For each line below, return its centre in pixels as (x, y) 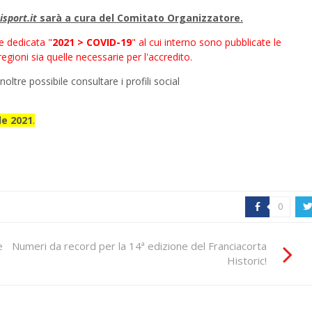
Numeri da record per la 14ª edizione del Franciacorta (139, 245)
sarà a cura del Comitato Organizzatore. (140, 17)
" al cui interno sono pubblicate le (206, 42)
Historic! (247, 260)
